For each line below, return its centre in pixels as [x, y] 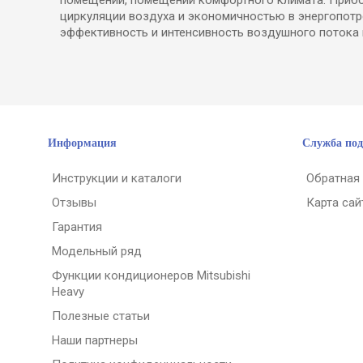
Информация [82, 143]
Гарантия [77, 226]
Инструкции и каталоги [117, 178]
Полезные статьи [101, 316]
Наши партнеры [95, 340]
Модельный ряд [97, 251]
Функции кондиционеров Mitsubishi [151, 275]
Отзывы [74, 202]
